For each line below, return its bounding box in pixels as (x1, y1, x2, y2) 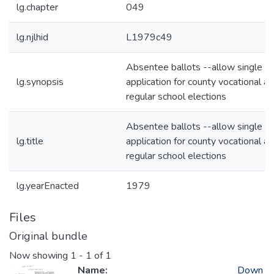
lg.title (17, 135, 43, 148)
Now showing (9, 249, 70, 263)
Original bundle (9, 229, 87, 243)
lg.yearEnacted (17, 179, 79, 193)
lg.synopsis (17, 75, 64, 89)
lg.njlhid (17, 31, 48, 44)
